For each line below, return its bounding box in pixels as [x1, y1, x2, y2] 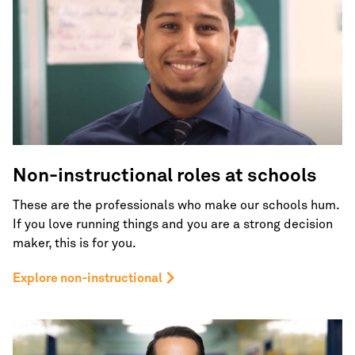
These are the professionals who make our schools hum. [13, 198, 339, 212]
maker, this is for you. [13, 236, 136, 250]
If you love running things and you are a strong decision [13, 217, 333, 231]
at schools [225, 166, 317, 185]
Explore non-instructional [13, 271, 162, 284]
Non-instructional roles [13, 166, 225, 185]
